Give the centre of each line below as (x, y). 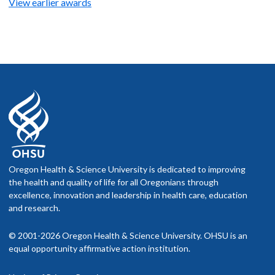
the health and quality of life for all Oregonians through (114, 182)
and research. (34, 208)
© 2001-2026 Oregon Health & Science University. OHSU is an (128, 236)
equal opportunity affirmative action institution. (99, 249)
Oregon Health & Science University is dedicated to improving (127, 169)
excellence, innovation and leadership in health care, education (128, 195)
